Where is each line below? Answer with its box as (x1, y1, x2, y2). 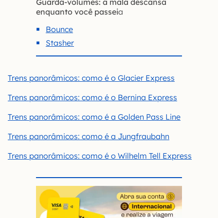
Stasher (46, 38, 74, 48)
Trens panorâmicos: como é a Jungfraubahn (8, 131, 169, 142)
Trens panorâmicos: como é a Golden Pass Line (8, 112, 181, 122)
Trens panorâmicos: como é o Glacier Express (8, 73, 175, 83)
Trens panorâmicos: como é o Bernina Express (8, 92, 177, 103)
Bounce (46, 24, 73, 35)
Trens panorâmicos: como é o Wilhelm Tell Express (8, 151, 192, 161)
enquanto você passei (36, 7, 118, 17)
